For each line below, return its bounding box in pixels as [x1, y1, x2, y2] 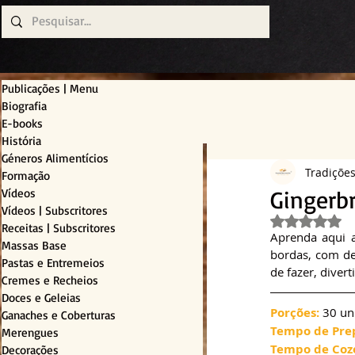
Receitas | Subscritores [2, 220, 116, 236]
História [2, 133, 41, 149]
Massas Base [2, 238, 67, 254]
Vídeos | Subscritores [2, 203, 108, 219]
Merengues [2, 325, 59, 341]
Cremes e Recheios [2, 273, 98, 288]
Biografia [2, 98, 47, 114]
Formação [2, 168, 50, 184]
